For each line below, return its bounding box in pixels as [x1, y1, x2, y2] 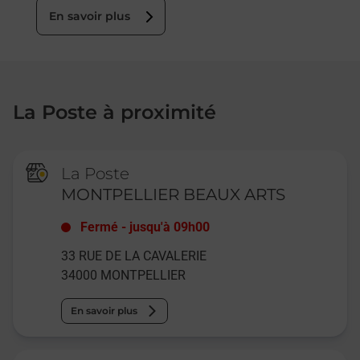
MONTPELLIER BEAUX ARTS [61, 184, 286, 204]
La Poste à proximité [13, 100, 216, 124]
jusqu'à [129, 219, 171, 235]
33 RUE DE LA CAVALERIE [61, 247, 207, 264]
